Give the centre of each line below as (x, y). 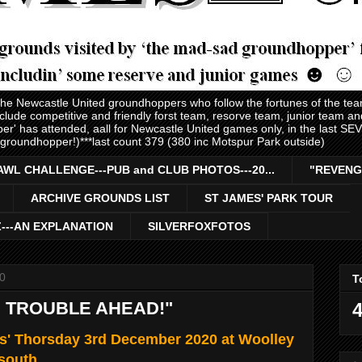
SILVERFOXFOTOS (199, 226)
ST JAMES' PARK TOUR (269, 198)
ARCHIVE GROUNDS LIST (100, 198)
